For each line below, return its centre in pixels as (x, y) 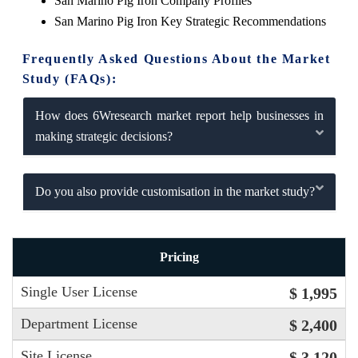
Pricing (179, 257)
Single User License (79, 292)
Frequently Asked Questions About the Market (176, 58)
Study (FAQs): (70, 78)
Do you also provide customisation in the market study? (175, 191)
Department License (79, 324)
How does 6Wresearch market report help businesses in (179, 115)
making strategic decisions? (103, 136)
